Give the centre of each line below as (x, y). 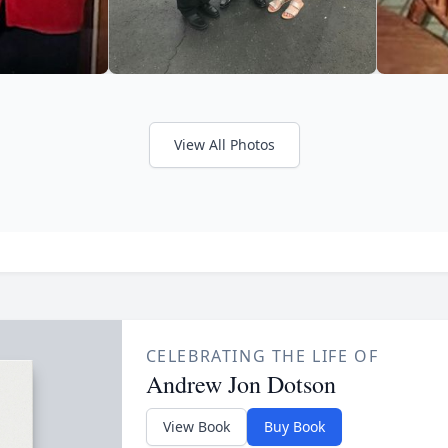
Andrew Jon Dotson (240, 383)
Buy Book (294, 426)
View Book (196, 426)
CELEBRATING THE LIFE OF (262, 355)
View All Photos (224, 144)
